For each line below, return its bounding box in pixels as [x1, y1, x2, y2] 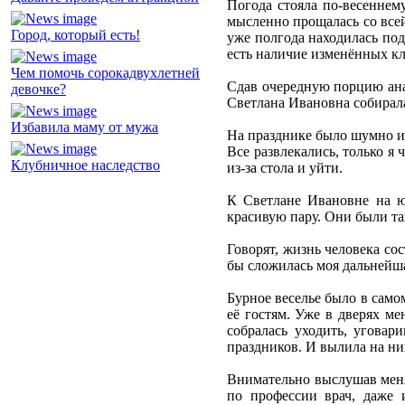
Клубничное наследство [11, 157, 160, 174]
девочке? [11, 81, 66, 98]
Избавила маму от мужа [11, 119, 158, 136]
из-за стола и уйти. [227, 160, 343, 176]
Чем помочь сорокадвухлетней [11, 65, 200, 81]
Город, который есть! [11, 27, 140, 43]
